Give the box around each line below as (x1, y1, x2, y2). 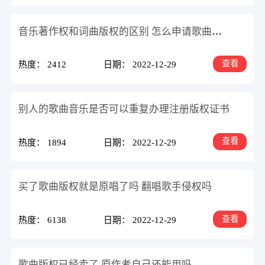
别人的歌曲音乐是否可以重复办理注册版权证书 (18, 103, 230, 115)
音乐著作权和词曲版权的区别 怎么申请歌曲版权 (212, 25, 222, 37)
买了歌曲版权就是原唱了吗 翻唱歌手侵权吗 (18, 181, 212, 193)
